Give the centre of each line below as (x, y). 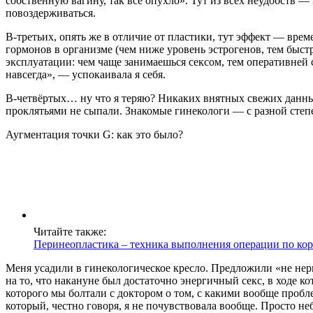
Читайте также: (70, 232)
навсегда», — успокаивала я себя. (86, 75)
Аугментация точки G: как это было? (94, 135)
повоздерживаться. (51, 13)
